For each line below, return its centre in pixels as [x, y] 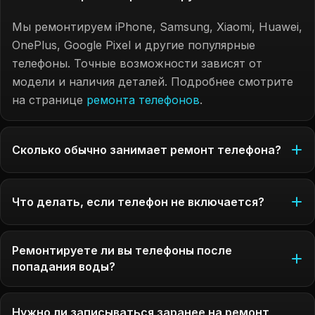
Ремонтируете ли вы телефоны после [122, 250]
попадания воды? [64, 266]
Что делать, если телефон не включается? [138, 201]
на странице [49, 100]
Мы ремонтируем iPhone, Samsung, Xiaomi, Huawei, [157, 27]
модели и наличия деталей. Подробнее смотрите [153, 82]
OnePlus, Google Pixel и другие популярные [134, 45]
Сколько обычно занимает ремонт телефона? [147, 149]
